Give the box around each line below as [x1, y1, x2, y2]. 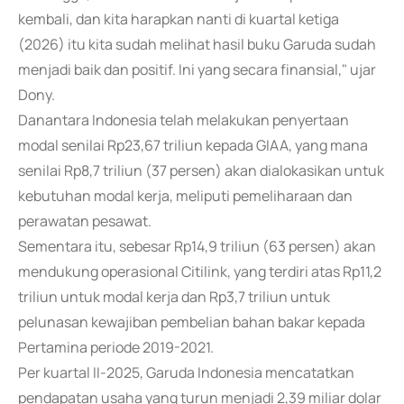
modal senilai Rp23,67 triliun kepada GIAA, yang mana [18, 135, 368, 155]
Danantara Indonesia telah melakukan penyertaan [18, 110, 349, 130]
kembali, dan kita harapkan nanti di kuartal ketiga [18, 9, 339, 29]
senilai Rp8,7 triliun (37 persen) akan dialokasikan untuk [18, 161, 384, 180]
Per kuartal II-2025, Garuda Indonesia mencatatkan [18, 363, 354, 382]
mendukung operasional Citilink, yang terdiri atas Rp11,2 [18, 262, 381, 281]
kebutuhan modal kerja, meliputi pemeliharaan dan [18, 186, 353, 206]
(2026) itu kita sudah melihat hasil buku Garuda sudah [18, 34, 376, 54]
